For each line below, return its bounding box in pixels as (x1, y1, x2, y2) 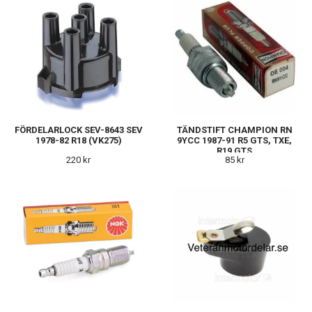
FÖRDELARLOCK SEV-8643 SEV (14, 124, 143, 135)
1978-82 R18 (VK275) (35, 134, 122, 146)
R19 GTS (217, 145, 252, 156)
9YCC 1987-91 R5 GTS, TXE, (177, 134, 292, 146)
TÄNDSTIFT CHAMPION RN (176, 124, 292, 135)
